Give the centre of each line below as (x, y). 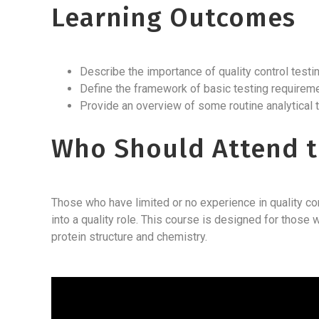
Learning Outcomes (173, 17)
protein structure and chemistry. (131, 237)
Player (67, 302)
